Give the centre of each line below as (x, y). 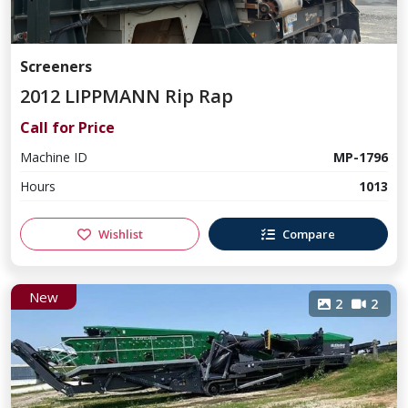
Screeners (56, 66)
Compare (309, 234)
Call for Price (67, 127)
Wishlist (120, 234)
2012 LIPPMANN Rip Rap (127, 96)
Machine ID (54, 157)
